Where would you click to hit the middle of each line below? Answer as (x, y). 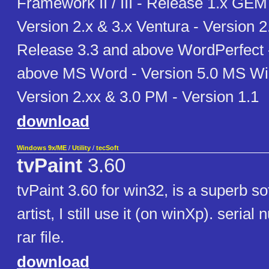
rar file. (41, 237)
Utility (81, 148)
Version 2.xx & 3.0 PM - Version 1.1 (138, 97)
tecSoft (107, 148)
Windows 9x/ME (42, 148)
